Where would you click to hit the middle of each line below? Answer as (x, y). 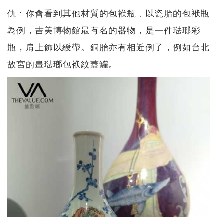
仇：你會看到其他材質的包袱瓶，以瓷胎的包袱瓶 (108, 13)
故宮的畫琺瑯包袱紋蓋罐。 (62, 63)
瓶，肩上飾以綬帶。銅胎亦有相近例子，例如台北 (108, 46)
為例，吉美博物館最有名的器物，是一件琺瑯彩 (104, 30)
